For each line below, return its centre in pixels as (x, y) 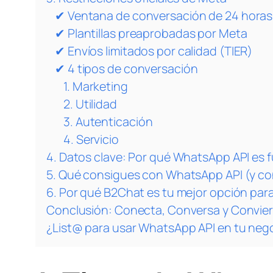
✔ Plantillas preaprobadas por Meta (151, 34)
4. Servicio (91, 140)
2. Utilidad (90, 104)
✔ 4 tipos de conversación (126, 69)
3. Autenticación (108, 122)
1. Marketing (96, 87)
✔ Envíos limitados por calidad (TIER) (154, 51)
